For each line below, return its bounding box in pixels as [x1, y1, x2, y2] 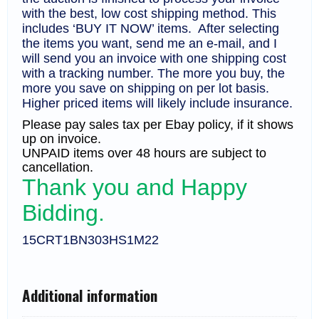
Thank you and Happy [22, 174, 247, 201]
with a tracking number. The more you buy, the [22, 66, 285, 81]
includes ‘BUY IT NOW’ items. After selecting [22, 21, 279, 36]
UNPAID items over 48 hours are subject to [22, 146, 266, 161]
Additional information [22, 283, 157, 306]
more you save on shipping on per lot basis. [22, 81, 273, 96]
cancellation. [22, 160, 93, 175]
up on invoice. [22, 132, 101, 147]
